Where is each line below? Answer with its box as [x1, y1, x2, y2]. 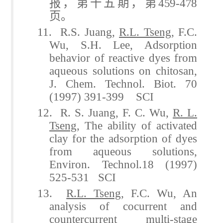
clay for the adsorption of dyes [49, 131, 197, 145]
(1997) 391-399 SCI [49, 90, 154, 103]
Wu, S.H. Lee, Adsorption [49, 38, 197, 51]
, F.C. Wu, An [121, 186, 198, 200]
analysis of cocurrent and [49, 199, 197, 213]
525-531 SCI [49, 170, 116, 184]
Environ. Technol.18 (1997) [49, 157, 197, 171]
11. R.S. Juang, [37, 25, 119, 38]
